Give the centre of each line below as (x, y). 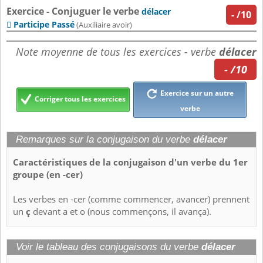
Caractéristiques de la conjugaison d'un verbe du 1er (130, 163)
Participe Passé (44, 25)
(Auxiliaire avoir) (103, 25)
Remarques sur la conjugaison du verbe (104, 140)
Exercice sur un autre (196, 93)
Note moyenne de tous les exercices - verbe (117, 52)
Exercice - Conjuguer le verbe (74, 11)
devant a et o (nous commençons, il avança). (121, 212)
